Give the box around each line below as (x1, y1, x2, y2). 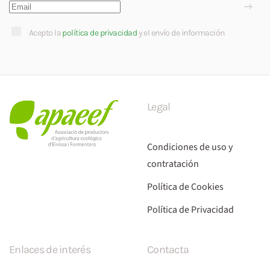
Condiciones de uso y (147, 140, 233, 154)
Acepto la (29, 28, 63, 38)
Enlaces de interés (9, 243, 91, 256)
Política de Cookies (147, 180, 224, 193)
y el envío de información (137, 28, 225, 38)
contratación (147, 157, 199, 171)
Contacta (147, 243, 189, 256)
